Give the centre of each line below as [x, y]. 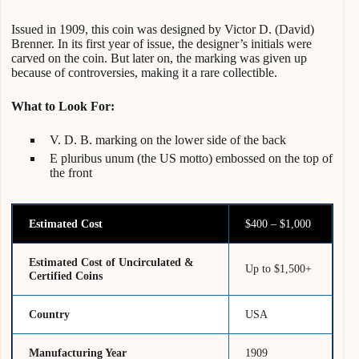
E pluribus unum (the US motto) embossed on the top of [191, 158]
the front [73, 172]
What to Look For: [65, 106]
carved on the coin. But [70, 58]
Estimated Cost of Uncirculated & [112, 262]
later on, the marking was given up [220, 58]
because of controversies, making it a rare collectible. [146, 72]
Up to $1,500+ [279, 268]
